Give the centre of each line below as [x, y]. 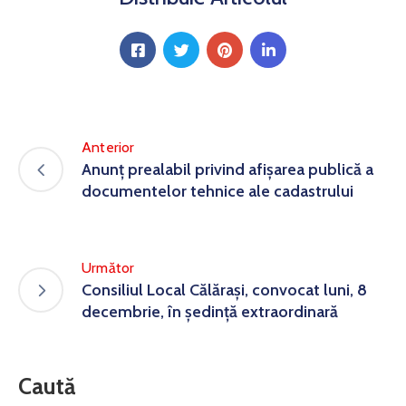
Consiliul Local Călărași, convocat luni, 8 [224, 290]
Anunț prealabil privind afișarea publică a [227, 170]
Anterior [108, 148]
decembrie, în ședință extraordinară [210, 312]
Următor [108, 268]
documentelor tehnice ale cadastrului [217, 192]
